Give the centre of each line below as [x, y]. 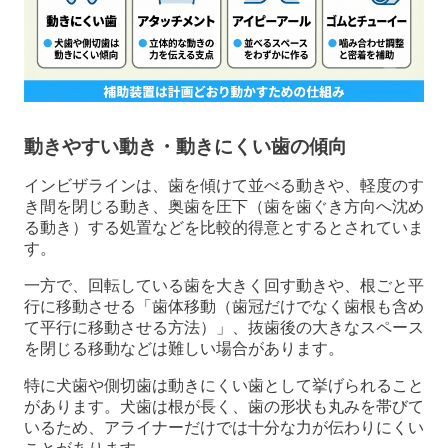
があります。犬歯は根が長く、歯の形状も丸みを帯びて [224, 407]
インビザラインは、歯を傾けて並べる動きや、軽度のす [224, 186]
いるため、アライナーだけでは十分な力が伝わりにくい [224, 428]
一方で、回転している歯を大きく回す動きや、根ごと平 [224, 286]
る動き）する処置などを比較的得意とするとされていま [224, 228]
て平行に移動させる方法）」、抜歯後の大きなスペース [224, 328]
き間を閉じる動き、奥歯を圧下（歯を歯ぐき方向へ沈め [224, 207]
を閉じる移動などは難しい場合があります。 [184, 349]
